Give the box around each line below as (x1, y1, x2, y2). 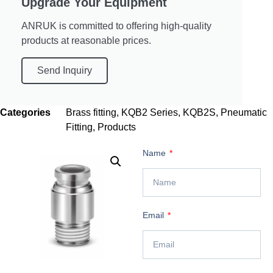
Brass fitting (66, 107, 116, 118)
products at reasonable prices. (21, 35, 151, 46)
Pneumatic (221, 107, 267, 118)
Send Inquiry (37, 65, 92, 76)
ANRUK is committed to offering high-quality (21, 20, 211, 31)
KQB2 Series (121, 107, 178, 118)
